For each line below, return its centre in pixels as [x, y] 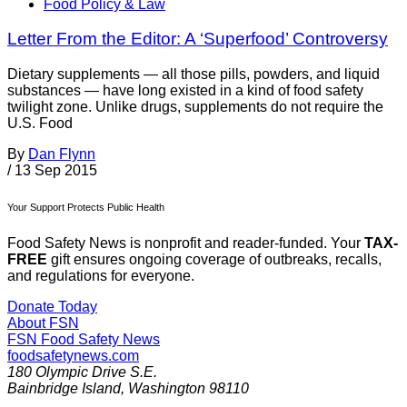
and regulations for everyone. [101, 276]
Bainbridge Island [64, 389]
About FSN [43, 323]
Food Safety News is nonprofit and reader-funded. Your [186, 243]
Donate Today [52, 307]
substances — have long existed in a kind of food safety [185, 91]
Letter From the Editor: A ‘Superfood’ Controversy [198, 39]
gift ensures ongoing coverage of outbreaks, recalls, [214, 260]
